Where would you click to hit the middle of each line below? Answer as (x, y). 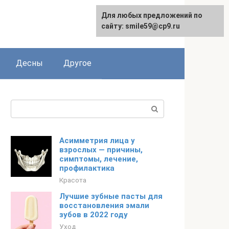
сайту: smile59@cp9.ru (141, 26)
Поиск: (24, 106)
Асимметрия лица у (97, 141)
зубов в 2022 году (94, 215)
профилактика (87, 168)
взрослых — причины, (101, 150)
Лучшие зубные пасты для (111, 196)
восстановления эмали (104, 205)
